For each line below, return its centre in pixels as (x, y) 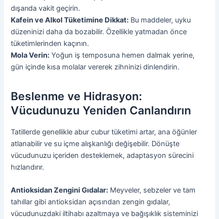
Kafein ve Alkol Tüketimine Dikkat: (70, 20)
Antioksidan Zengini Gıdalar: (60, 190)
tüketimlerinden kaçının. (50, 43)
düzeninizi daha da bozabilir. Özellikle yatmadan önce (99, 32)
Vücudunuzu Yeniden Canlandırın (101, 110)
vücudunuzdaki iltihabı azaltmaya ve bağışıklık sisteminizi (105, 213)
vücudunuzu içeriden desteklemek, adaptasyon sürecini (102, 155)
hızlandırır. (28, 167)
